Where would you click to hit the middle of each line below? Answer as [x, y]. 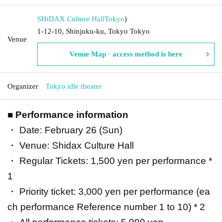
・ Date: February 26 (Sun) [65, 130]
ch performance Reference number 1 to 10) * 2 [106, 207]
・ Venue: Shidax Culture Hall [71, 145]
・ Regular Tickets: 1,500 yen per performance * [110, 161]
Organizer [23, 86]
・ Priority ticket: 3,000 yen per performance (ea [109, 191]
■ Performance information [68, 114]
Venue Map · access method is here [126, 54]
